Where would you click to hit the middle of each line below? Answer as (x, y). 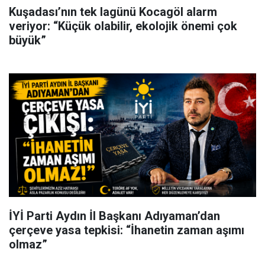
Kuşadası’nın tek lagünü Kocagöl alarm (113, 12)
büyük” (28, 41)
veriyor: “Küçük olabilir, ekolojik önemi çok (123, 26)
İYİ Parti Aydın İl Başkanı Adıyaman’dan (114, 216)
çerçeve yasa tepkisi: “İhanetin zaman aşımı (127, 230)
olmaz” (28, 245)
